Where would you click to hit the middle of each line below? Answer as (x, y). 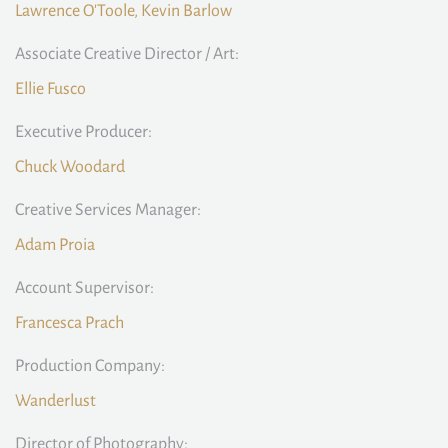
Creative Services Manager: (108, 210)
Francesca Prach (69, 323)
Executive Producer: (83, 132)
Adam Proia (55, 245)
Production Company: (90, 366)
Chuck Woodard (70, 167)
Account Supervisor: (84, 288)
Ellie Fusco (50, 89)
